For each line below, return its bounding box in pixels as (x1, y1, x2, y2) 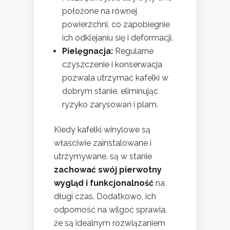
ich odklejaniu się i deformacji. (62, 32, 173, 43)
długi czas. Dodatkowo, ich (54, 191, 156, 201)
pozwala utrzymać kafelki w (62, 72, 168, 83)
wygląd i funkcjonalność (54, 178, 154, 188)
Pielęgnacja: (62, 46, 113, 56)
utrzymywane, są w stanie (54, 151, 152, 161)
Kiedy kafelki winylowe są (54, 124, 150, 135)
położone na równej (62, 6, 137, 16)
